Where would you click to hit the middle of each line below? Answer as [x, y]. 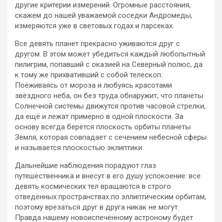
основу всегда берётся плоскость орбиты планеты [103, 127]
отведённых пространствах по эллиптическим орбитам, [111, 196]
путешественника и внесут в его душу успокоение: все [108, 176]
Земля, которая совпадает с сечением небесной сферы [111, 137]
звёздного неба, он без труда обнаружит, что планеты [109, 95]
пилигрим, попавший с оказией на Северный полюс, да [109, 64]
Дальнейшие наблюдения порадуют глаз [85, 165]
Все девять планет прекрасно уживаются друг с [97, 43]
